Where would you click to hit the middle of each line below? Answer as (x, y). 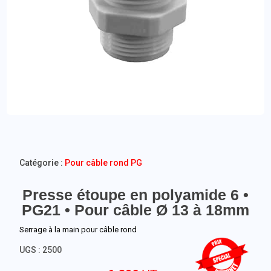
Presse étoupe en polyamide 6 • (135, 195)
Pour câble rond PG (104, 163)
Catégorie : (42, 163)
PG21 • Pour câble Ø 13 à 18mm (135, 210)
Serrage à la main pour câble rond (78, 230)
